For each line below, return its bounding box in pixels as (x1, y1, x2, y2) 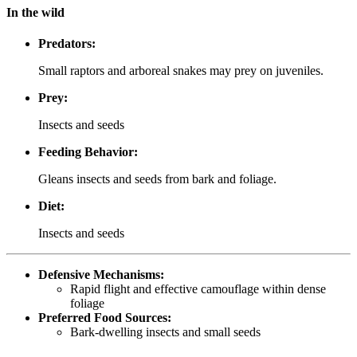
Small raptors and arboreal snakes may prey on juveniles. (38, 64, 324, 78)
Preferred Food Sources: (38, 311, 171, 325)
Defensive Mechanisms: (38, 268, 164, 282)
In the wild (6, 6, 65, 20)
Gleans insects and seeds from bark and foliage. (38, 172, 277, 186)
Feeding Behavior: (38, 145, 138, 159)
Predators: (38, 37, 96, 51)
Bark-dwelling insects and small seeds (70, 325, 261, 339)
